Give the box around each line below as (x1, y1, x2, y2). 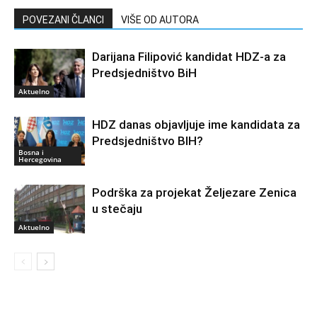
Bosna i (18, 146, 44, 157)
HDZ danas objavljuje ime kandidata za (92, 117, 300, 132)
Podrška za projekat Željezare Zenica (92, 185, 296, 200)
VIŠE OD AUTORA (121, 14, 199, 25)
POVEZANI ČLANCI (23, 14, 104, 25)
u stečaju (92, 202, 142, 216)
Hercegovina (18, 154, 62, 164)
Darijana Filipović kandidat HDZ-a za (92, 50, 286, 64)
